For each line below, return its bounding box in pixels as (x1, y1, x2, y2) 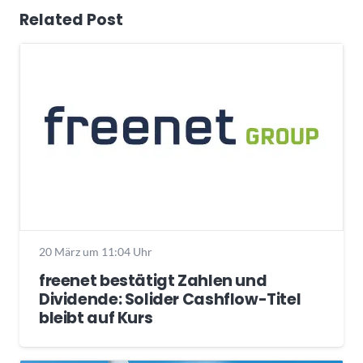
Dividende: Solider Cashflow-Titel (39, 288, 301, 310)
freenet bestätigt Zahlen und (39, 269, 267, 292)
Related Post (19, 8, 123, 31)
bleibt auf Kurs (39, 306, 153, 329)
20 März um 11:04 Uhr (39, 245, 152, 259)
